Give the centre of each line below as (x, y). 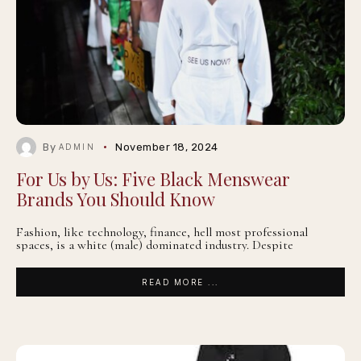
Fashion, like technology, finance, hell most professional (162, 232)
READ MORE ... (180, 282)
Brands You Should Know (116, 199)
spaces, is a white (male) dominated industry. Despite (155, 245)
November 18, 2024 (167, 147)
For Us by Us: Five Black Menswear (153, 179)
